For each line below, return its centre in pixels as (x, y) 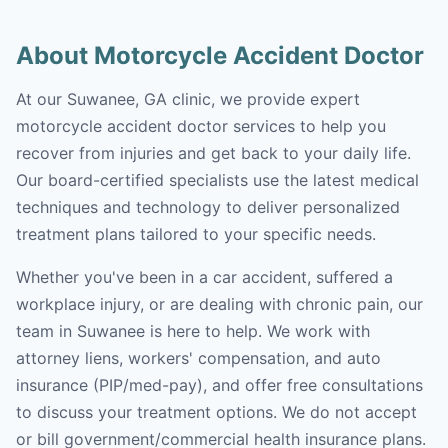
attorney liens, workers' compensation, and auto (198, 358)
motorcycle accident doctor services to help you (201, 126)
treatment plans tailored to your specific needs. (196, 234)
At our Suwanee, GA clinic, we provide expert (188, 99)
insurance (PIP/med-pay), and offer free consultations (219, 385)
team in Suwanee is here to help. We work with (193, 331)
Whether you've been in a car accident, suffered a (204, 277)
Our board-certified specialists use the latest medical (217, 180)
